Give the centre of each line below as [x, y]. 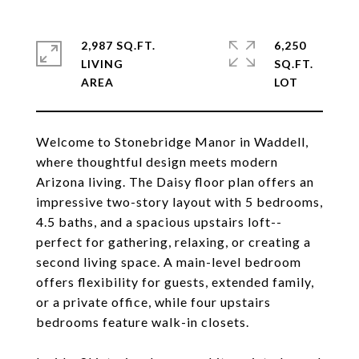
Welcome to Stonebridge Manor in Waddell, [172, 141]
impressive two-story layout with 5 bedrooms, [179, 202]
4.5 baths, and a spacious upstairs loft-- [159, 222]
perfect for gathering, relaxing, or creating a [173, 242]
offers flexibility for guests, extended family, [175, 282]
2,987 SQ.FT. [118, 45]
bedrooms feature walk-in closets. [143, 322]
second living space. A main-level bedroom [169, 262]
